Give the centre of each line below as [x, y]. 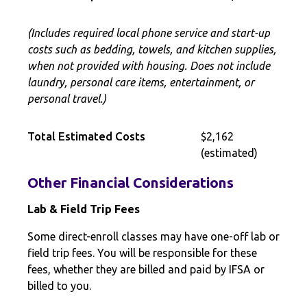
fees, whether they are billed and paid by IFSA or [146, 269]
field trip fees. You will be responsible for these [142, 253]
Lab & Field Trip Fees [84, 209]
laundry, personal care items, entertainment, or [141, 82]
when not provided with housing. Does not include [149, 66]
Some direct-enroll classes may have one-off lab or [153, 236]
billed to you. [59, 286]
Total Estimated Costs [86, 136]
